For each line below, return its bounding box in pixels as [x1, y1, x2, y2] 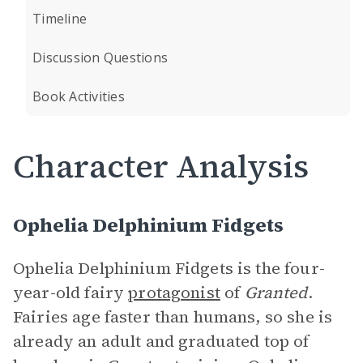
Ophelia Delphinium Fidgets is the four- [13, 257, 325, 280]
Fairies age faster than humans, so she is [13, 305, 333, 328]
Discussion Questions [32, 49, 168, 66]
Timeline [32, 10, 87, 28]
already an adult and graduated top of [13, 330, 310, 352]
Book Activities [32, 88, 125, 105]
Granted [244, 281, 308, 304]
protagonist [128, 281, 220, 304]
